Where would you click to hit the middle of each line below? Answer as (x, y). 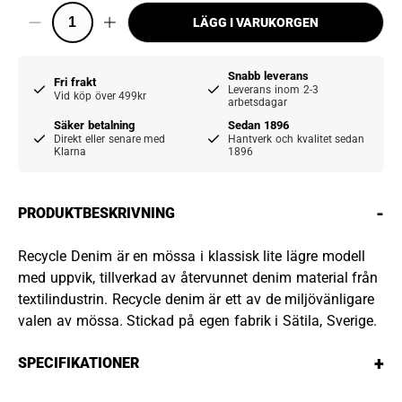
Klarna (70, 152)
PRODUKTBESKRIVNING (96, 213)
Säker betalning (94, 125)
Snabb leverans (268, 76)
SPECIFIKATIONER (79, 363)
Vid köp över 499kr (100, 96)
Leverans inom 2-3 (273, 90)
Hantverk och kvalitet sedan (297, 139)
